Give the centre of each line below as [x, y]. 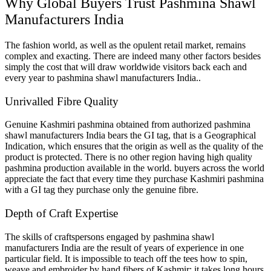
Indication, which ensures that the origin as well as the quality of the [134, 146]
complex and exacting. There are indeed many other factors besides [133, 56]
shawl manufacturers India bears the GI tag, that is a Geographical [130, 135]
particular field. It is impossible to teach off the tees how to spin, [126, 258]
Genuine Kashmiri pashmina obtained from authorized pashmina [128, 125]
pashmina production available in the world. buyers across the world [135, 168]
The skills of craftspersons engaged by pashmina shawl [109, 237]
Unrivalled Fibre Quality [62, 101]
